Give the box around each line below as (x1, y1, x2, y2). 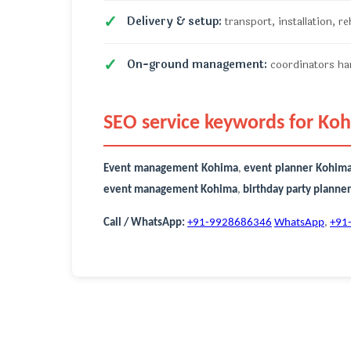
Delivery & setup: (127, 13, 222, 30)
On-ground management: (127, 56, 267, 73)
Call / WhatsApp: (103, 217, 185, 229)
